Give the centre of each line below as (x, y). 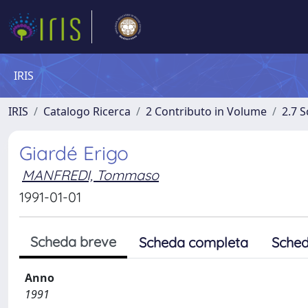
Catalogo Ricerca (87, 111)
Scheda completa (194, 242)
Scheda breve (73, 242)
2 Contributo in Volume (206, 111)
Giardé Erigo (74, 153)
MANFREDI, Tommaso (90, 175)
